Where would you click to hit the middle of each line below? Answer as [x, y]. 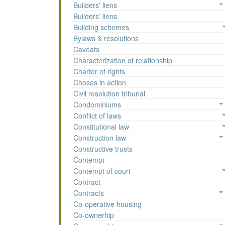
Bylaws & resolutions [106, 38]
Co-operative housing [107, 204]
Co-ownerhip [94, 215]
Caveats [86, 49]
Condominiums [97, 105]
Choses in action [100, 83]
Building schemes [101, 27]
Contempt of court [102, 171]
